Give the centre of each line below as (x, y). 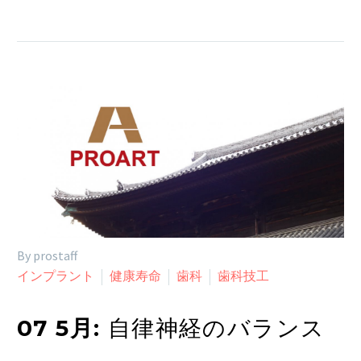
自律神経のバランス (216, 328)
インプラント (56, 275)
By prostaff (47, 255)
